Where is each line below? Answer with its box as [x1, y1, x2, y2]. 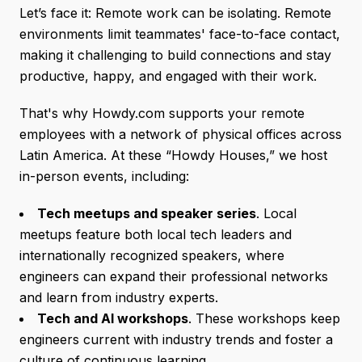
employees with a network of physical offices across [19, 126, 342, 142]
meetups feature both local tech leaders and [19, 226, 292, 242]
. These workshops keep [188, 310, 340, 326]
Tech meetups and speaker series [37, 205, 256, 221]
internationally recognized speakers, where [19, 247, 284, 263]
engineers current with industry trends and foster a [19, 331, 333, 347]
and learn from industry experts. [19, 289, 218, 305]
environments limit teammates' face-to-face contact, [19, 26, 340, 42]
